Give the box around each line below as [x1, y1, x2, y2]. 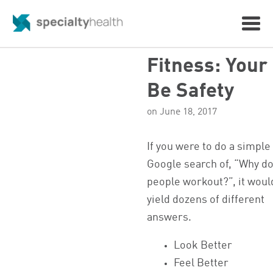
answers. [147, 212, 192, 223]
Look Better [174, 241, 233, 252]
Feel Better [174, 258, 229, 269]
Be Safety [147, 81, 235, 102]
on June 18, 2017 [147, 107, 218, 118]
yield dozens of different [147, 194, 265, 205]
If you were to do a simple [147, 141, 271, 152]
